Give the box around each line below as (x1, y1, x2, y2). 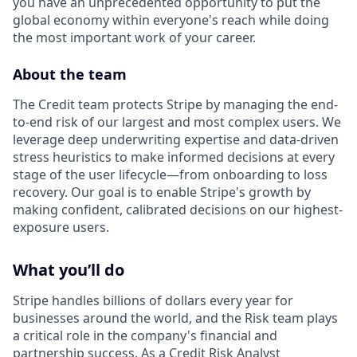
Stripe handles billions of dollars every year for (13, 292, 293, 309)
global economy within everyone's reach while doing (13, 11, 329, 29)
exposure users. (13, 218, 109, 236)
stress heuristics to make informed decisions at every (13, 148, 335, 166)
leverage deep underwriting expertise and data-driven (13, 131, 339, 148)
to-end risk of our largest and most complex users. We (13, 113, 341, 131)
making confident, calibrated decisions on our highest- (13, 201, 343, 218)
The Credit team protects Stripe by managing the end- (13, 96, 338, 113)
